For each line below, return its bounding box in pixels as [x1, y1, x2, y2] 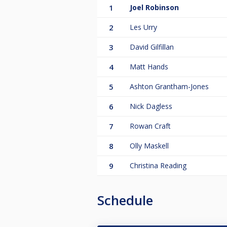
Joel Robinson [130, 3, 179, 13]
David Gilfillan [130, 42, 174, 52]
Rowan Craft [130, 121, 171, 131]
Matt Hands [130, 62, 168, 72]
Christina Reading [130, 161, 186, 171]
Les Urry [130, 22, 157, 32]
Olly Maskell [130, 141, 169, 151]
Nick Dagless [130, 101, 172, 111]
